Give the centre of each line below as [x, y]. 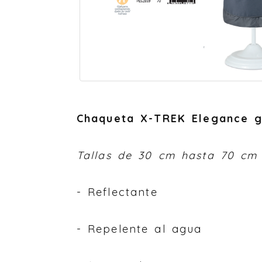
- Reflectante [117, 192]
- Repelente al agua [139, 229]
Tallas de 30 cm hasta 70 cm [167, 156]
